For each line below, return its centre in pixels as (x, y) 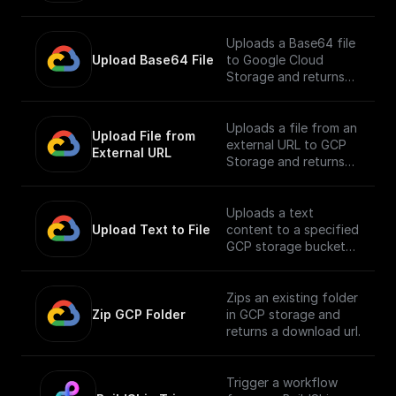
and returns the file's (288, 263)
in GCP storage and (283, 314)
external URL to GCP (286, 144)
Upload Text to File (151, 229)
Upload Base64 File (153, 59)
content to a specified (293, 229)
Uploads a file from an (292, 127)
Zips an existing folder (292, 297)
